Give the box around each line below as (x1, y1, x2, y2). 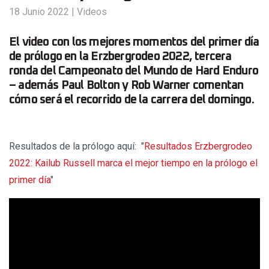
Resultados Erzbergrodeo (144, 141, 252, 153)
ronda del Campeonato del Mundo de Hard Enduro (9, 65, 259, 77)
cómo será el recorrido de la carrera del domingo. (9, 94, 254, 106)
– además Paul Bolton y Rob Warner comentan (9, 79, 244, 92)
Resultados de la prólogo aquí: (9, 141, 139, 153)
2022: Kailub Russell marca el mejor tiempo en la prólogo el (9, 157, 258, 169)
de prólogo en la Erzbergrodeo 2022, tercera (9, 50, 232, 63)
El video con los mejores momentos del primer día (9, 36, 259, 49)
